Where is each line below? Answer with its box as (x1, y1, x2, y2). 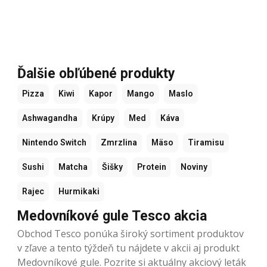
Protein (137, 162, 166, 172)
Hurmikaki (58, 186, 100, 196)
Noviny (181, 162, 207, 172)
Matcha (58, 162, 88, 172)
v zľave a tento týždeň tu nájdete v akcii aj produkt (17, 241, 240, 254)
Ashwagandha (22, 113, 77, 123)
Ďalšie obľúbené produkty (17, 65, 175, 82)
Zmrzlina (101, 137, 137, 147)
